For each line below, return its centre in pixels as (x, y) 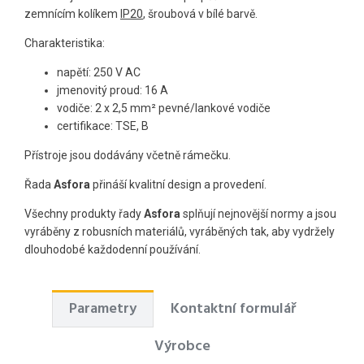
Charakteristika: (65, 43)
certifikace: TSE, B (103, 126)
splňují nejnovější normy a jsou (260, 213)
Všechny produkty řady (84, 213)
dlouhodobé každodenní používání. (113, 249)
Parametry (102, 309)
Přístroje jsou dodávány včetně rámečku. (128, 155)
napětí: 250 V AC (99, 72)
